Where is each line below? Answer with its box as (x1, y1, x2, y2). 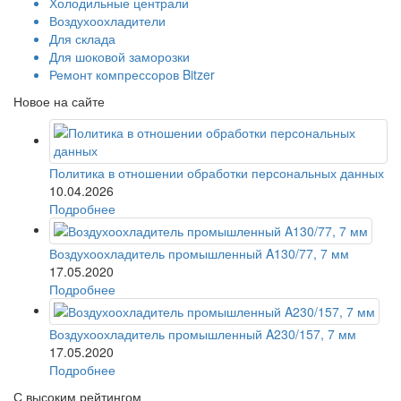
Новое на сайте (13, 91, 105, 110)
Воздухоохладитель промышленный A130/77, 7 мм (49, 243, 349, 262)
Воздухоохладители (49, 11, 166, 30)
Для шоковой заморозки (49, 47, 190, 65)
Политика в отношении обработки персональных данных (49, 163, 384, 182)
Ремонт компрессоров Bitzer (49, 64, 215, 83)
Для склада (49, 29, 115, 47)
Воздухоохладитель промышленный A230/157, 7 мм (49, 324, 356, 343)
